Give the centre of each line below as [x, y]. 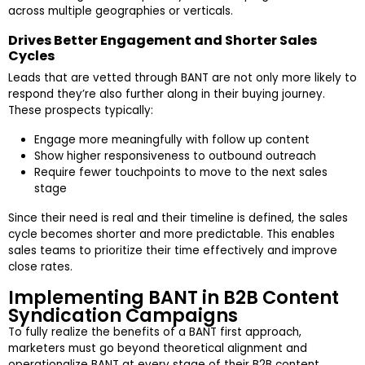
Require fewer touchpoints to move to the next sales [181, 173]
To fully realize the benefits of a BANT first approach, [155, 332]
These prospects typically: [81, 111]
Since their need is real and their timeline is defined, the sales [178, 218]
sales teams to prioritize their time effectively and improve [173, 251]
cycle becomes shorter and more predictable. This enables [172, 235]
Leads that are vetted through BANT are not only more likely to [182, 78]
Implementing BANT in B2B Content [174, 298]
